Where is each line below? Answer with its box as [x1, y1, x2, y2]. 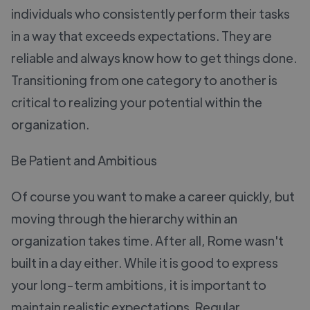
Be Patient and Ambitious [11, 152, 157, 168]
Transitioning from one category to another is [11, 71, 277, 88]
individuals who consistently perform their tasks [11, 5, 290, 21]
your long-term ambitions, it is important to [11, 276, 266, 293]
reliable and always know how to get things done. [11, 49, 297, 66]
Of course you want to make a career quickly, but [11, 188, 295, 204]
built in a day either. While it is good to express [11, 254, 278, 271]
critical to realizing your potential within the [11, 93, 262, 110]
